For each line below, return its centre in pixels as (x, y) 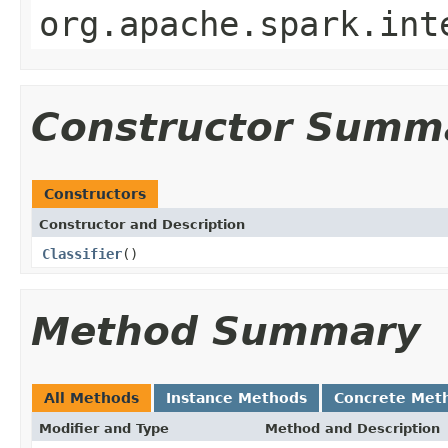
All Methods (91, 397)
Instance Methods (236, 397)
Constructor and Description (142, 224)
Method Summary (225, 331)
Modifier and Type (104, 428)
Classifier (82, 253)
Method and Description (352, 428)
